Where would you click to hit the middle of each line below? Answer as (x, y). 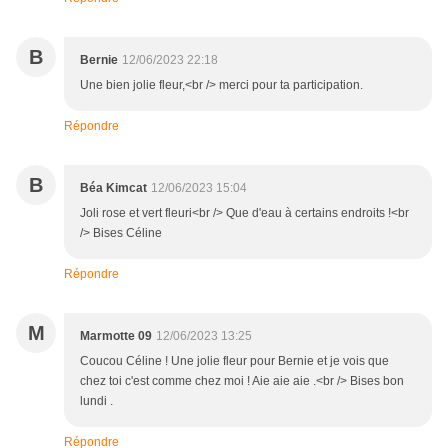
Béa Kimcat (113, 188)
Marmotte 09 (116, 336)
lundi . (96, 401)
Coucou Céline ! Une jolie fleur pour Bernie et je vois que (234, 361)
